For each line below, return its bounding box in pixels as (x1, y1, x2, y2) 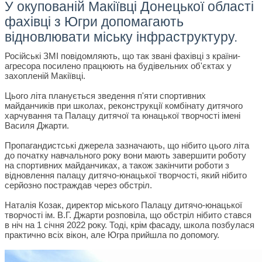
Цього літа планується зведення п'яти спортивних (5, 90, 206, 101)
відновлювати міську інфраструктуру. (5, 29, 237, 44)
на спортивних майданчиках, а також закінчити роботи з (5, 160, 229, 170)
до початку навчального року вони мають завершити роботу (5, 150, 246, 160)
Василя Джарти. (5, 120, 69, 130)
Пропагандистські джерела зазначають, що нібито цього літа (5, 140, 249, 150)
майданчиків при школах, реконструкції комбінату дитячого (5, 100, 243, 111)
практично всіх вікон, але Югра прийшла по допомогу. (5, 229, 219, 240)
